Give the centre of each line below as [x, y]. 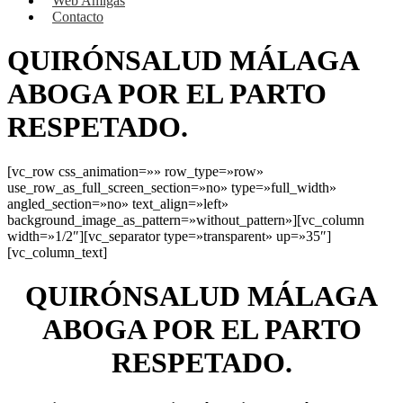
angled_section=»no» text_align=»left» [118, 203]
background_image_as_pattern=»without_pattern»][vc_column [186, 219]
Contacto [78, 17]
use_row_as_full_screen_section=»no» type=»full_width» [172, 187]
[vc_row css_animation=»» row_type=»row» [135, 171]
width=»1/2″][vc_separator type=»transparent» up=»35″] [169, 236]
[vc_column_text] [57, 252]
